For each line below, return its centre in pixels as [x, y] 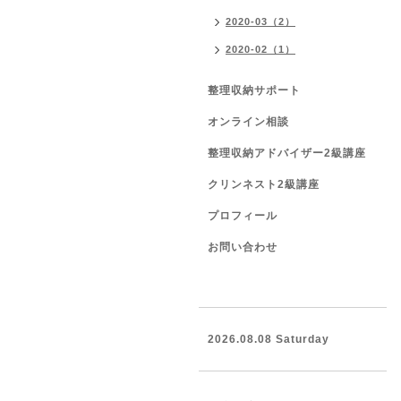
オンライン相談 [248, 122]
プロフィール [243, 216]
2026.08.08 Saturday [269, 339]
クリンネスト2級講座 [264, 184]
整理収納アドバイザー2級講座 [287, 153]
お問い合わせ [243, 247]
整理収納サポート [254, 90]
